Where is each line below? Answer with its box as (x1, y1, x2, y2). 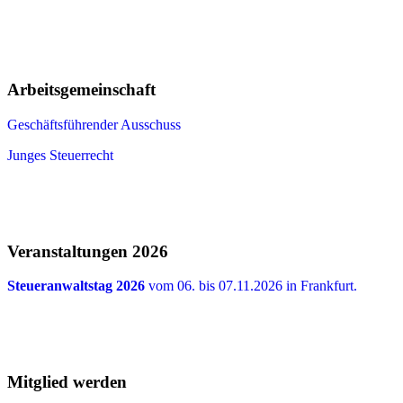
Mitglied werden (7, 372, 127, 391)
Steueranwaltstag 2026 (7, 278, 148, 294)
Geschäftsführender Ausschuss (7, 116, 181, 132)
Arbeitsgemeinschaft (7, 80, 156, 100)
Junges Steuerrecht (7, 147, 113, 163)
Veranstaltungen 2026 (7, 241, 168, 261)
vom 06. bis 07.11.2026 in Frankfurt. (148, 278, 357, 294)
